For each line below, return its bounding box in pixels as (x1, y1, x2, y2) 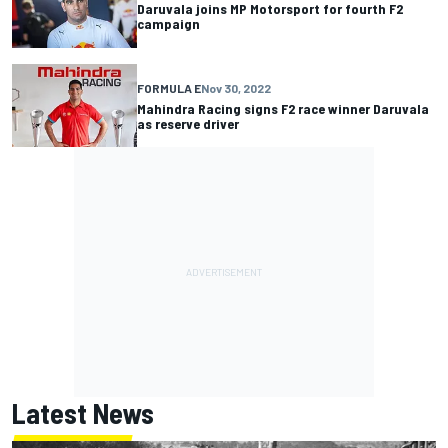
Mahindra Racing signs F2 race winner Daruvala (137, 99, 429, 117)
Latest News (12, 396, 154, 431)
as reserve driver (137, 114, 239, 132)
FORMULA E (137, 80, 201, 95)
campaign (137, 15, 200, 33)
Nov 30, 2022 (201, 80, 271, 95)
